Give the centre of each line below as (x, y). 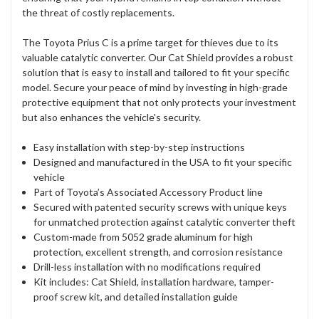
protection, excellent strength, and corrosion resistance (158, 252)
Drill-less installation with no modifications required (147, 267)
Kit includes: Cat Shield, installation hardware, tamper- (154, 282)
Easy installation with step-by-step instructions (140, 147)
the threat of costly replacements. (98, 13)
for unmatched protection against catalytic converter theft (165, 222)
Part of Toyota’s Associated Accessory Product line (148, 192)
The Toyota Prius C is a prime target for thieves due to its (150, 43)
